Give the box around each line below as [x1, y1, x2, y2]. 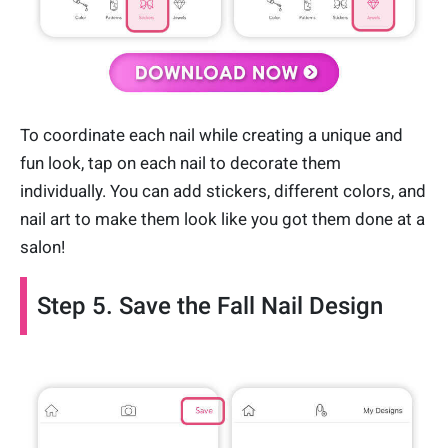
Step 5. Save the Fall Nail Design [37, 291, 383, 320]
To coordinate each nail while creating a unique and [20, 124, 403, 145]
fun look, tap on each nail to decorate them [20, 152, 341, 173]
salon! [20, 236, 65, 257]
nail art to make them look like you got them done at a [20, 208, 425, 229]
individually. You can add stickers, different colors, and [20, 180, 426, 201]
